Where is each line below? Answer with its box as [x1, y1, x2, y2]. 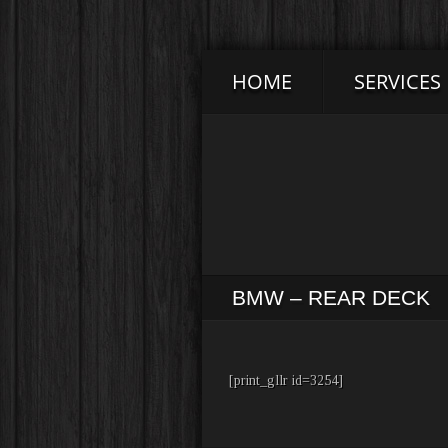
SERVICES [354, 68, 441, 95]
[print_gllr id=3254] [229, 373, 343, 388]
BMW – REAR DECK [232, 286, 430, 309]
